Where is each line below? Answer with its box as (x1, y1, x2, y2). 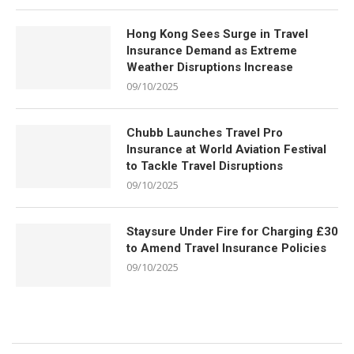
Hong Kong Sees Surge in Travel (126, 26, 308, 41)
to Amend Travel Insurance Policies (126, 240, 326, 255)
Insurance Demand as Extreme (126, 43, 297, 58)
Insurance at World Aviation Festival (126, 141, 326, 156)
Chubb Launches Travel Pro (126, 125, 283, 140)
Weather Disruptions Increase (126, 59, 293, 74)
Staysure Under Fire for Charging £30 (126, 224, 338, 239)
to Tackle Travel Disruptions (126, 158, 283, 173)
